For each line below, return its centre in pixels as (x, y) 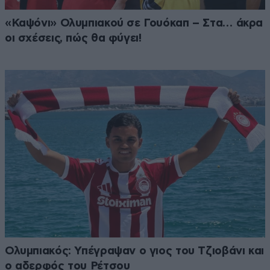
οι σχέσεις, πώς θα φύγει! (73, 38)
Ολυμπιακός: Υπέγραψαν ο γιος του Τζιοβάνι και (134, 251)
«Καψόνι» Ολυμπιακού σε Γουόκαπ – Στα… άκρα (134, 23)
